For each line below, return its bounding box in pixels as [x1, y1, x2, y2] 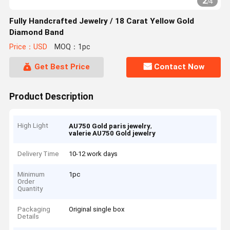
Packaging [17, 205, 51, 214]
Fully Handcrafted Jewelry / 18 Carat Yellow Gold [9, 16, 79, 26]
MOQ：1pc [54, 43, 90, 52]
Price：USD [9, 43, 47, 52]
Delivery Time [17, 149, 60, 158]
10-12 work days [69, 149, 118, 158]
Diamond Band [9, 28, 64, 37]
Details [17, 213, 40, 221]
